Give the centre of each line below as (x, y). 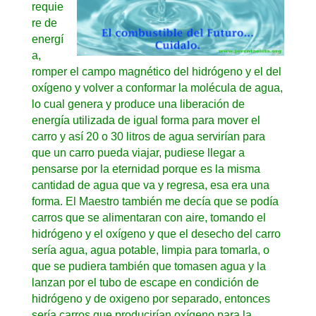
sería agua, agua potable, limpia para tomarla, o (150, 250)
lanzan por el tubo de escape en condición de (145, 282)
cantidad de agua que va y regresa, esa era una (150, 185)
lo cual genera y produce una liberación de (138, 104)
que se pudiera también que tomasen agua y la (148, 266)
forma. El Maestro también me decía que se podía (155, 201)
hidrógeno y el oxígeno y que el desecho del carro (156, 233)
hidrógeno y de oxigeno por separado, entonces (151, 298)
